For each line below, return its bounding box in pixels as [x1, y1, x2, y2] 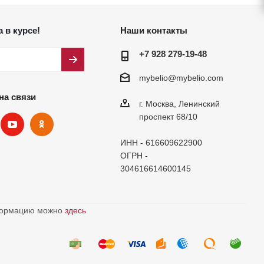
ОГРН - [120, 151, 148, 161]
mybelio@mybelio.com [138, 73, 223, 83]
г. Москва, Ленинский [138, 99, 220, 109]
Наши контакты [120, 25, 187, 35]
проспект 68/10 [138, 112, 197, 122]
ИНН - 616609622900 [120, 138, 202, 148]
